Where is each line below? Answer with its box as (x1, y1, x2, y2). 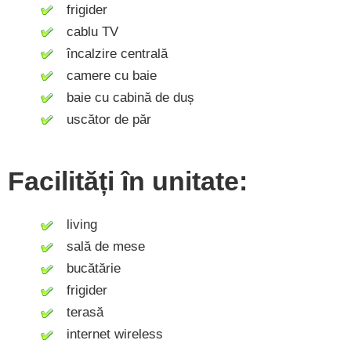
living (55, 217, 97, 233)
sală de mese (55, 239, 145, 255)
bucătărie (55, 261, 121, 277)
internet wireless (55, 327, 163, 342)
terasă (55, 305, 103, 320)
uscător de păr (55, 111, 151, 127)
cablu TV (55, 24, 118, 39)
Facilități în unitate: (8, 165, 248, 196)
